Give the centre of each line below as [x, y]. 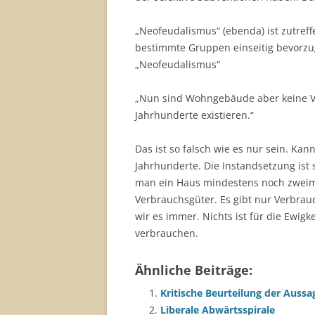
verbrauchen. [167, 233]
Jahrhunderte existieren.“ [194, 115]
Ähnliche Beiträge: [194, 270]
